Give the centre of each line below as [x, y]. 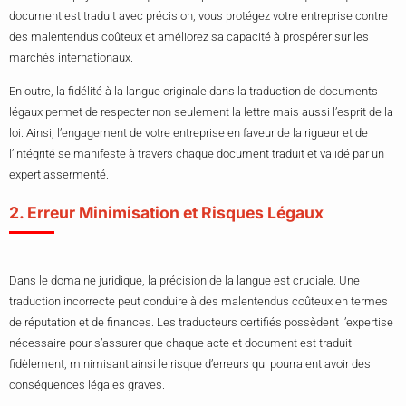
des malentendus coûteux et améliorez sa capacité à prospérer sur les [189, 36]
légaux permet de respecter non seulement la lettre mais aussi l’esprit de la [201, 112]
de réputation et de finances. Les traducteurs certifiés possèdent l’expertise [201, 323]
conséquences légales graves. [87, 385]
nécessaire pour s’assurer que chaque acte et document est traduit [180, 343]
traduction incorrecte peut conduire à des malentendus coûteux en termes [198, 302]
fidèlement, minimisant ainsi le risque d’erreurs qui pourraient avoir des [190, 364]
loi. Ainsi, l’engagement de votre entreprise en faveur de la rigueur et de [188, 133]
